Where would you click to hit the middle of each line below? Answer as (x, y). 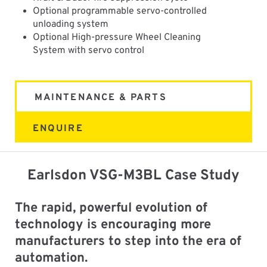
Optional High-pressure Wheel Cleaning (117, 37)
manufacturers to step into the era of (128, 242)
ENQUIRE (58, 129)
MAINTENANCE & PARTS (101, 98)
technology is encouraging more (113, 225)
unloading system (71, 24)
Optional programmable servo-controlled (120, 11)
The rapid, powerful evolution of (111, 209)
